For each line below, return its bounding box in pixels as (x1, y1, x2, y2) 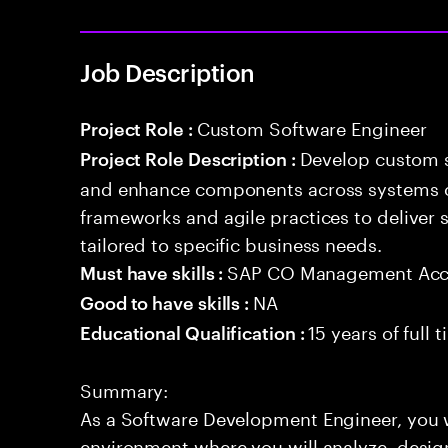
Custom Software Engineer (196, 112, 427, 140)
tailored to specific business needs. (80, 228, 382, 256)
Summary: (80, 374, 169, 402)
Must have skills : (80, 259, 228, 284)
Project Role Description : (80, 145, 300, 170)
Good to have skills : (80, 289, 254, 314)
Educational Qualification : (80, 319, 309, 344)
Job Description (80, 56, 255, 88)
